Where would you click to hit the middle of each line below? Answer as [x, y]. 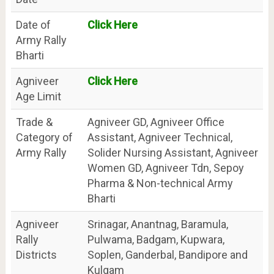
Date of [33, 25]
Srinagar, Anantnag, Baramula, [157, 224]
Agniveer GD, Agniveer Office [156, 122]
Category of [44, 137]
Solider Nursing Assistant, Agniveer [172, 153]
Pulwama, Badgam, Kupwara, [156, 239]
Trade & [34, 122]
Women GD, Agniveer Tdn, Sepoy [165, 168]
